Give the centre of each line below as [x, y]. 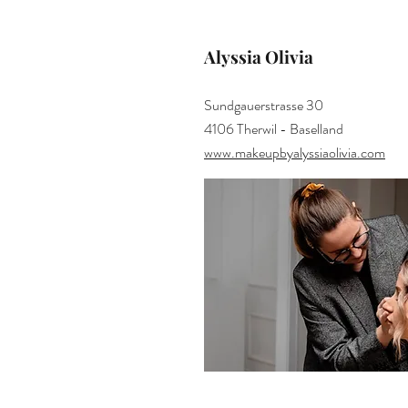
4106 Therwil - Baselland [274, 128]
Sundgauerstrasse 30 [264, 105]
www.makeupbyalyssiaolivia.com [295, 152]
